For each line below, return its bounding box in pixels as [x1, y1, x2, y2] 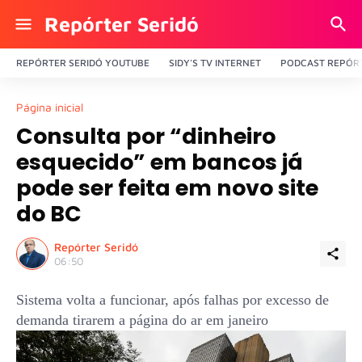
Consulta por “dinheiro [16, 121, 276, 151]
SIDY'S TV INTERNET [169, 57, 261, 69]
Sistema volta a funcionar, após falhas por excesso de [16, 292, 329, 308]
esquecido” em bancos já [16, 147, 303, 177]
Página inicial [16, 100, 83, 114]
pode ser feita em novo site [16, 173, 318, 203]
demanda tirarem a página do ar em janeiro [16, 312, 268, 328]
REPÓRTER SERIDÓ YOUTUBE [16, 57, 149, 69]
